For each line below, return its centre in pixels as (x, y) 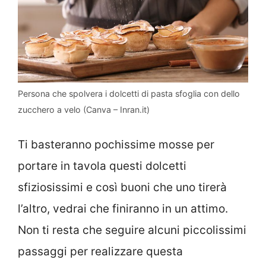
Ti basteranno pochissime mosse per (116, 145)
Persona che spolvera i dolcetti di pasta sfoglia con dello (129, 93)
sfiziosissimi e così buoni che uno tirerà (122, 188)
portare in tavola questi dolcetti (102, 166)
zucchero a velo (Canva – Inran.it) (84, 109)
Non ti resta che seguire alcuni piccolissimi (132, 230)
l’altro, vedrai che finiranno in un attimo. (123, 209)
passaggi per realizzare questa (100, 252)
